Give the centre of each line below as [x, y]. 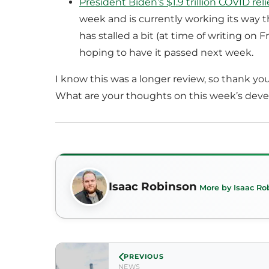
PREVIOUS [144, 257]
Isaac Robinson [153, 187]
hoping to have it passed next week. [166, 53]
